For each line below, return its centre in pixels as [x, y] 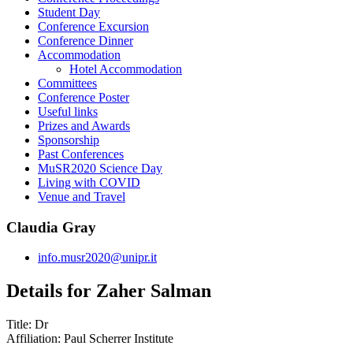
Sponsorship [69, 139]
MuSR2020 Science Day [100, 168]
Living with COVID [89, 182]
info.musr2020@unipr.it [97, 258]
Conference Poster [84, 97]
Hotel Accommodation [126, 69]
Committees [67, 83]
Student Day [69, 12]
